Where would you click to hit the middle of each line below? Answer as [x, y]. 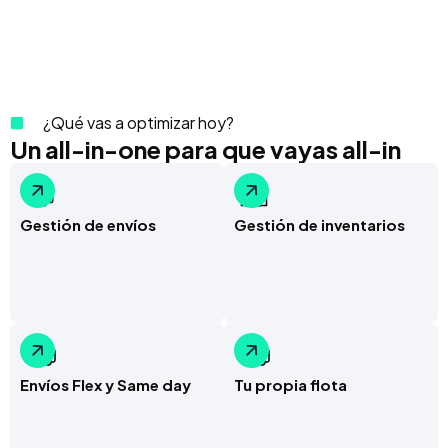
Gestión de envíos [88, 224]
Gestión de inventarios [319, 224]
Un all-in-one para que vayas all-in [205, 149]
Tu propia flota [290, 384]
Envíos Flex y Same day [105, 384]
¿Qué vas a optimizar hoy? [138, 122]
